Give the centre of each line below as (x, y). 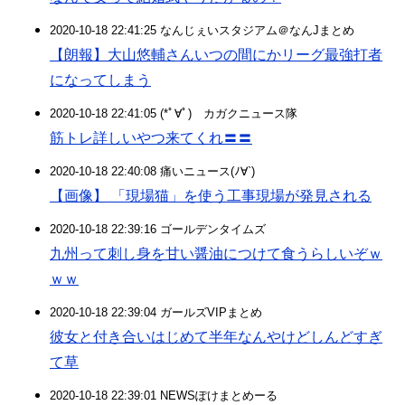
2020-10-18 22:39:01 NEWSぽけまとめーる (164, 396)
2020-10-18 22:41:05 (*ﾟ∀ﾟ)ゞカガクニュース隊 (174, 113)
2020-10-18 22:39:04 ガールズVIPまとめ (156, 312)
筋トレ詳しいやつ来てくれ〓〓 (151, 138)
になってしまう (100, 80)
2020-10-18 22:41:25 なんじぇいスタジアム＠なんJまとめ (202, 30)
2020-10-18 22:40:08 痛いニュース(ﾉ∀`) (152, 171)
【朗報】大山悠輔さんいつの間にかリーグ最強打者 (216, 55)
